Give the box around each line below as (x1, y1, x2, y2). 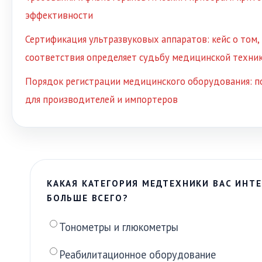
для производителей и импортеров (25, 92, 178, 106)
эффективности (25, 8, 93, 22)
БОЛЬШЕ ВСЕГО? (47, 192, 129, 204)
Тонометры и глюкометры (59, 219, 178, 234)
